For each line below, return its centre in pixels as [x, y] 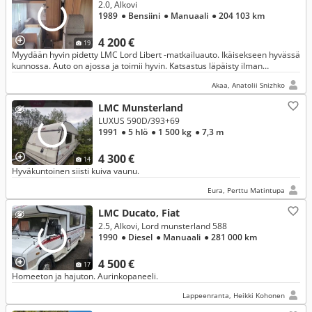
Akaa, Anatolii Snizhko [248, 85]
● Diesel [138, 237]
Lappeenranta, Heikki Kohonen [234, 295]
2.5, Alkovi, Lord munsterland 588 [163, 226]
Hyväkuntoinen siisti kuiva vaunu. [76, 171]
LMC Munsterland [141, 108]
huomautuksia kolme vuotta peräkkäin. [87, 77]
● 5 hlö [135, 132]
